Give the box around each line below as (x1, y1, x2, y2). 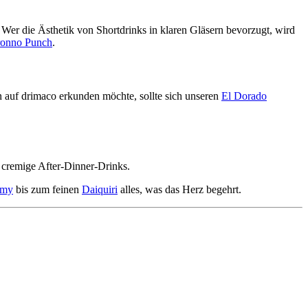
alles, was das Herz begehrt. (118, 184, 241, 196)
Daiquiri (82, 184, 118, 196)
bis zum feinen (13, 184, 82, 196)
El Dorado (221, 89, 267, 102)
